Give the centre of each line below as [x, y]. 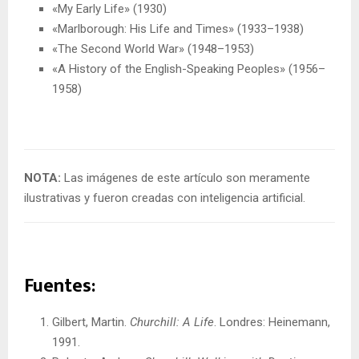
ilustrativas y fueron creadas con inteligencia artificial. [165, 198]
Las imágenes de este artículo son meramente [186, 177]
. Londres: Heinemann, [272, 322]
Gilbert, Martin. [91, 322]
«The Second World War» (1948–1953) [153, 49]
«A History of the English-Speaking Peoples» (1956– [189, 69]
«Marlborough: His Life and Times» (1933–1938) [178, 29]
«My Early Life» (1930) [109, 9]
